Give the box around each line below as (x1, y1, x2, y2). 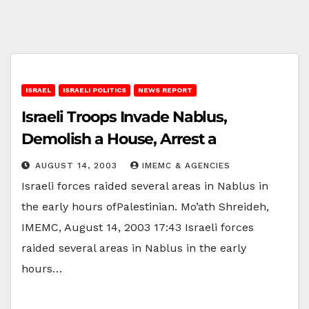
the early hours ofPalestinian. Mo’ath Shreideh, (21, 199, 269, 213)
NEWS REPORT (138, 86, 192, 94)
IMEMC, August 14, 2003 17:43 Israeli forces (21, 220, 254, 234)
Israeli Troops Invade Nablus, (21, 107, 228, 126)
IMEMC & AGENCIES (142, 160, 230, 170)
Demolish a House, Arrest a (21, 129, 217, 148)
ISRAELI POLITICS (63, 86, 126, 94)
